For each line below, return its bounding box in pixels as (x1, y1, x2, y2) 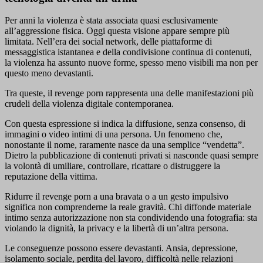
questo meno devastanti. (5, 68, 93, 79)
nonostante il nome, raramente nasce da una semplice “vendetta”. (5, 140, 244, 150)
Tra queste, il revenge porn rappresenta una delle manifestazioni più (5, 88, 254, 99)
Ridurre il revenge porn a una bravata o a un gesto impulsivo (5, 191, 228, 202)
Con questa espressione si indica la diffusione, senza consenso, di (5, 119, 245, 129)
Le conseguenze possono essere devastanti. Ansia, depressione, (5, 243, 238, 254)
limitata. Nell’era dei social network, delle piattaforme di (5, 36, 212, 47)
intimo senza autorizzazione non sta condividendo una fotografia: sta (5, 213, 257, 223)
